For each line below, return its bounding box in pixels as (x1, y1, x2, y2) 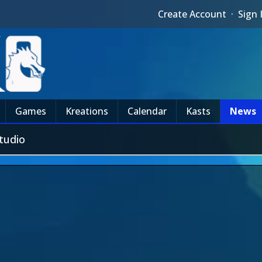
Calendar (127, 105, 167, 118)
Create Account (158, 8, 227, 20)
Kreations (65, 105, 108, 118)
